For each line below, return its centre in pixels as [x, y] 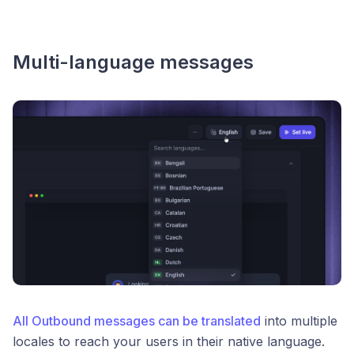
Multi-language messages [133, 62]
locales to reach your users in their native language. [169, 341]
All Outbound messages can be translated [137, 320]
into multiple [299, 320]
